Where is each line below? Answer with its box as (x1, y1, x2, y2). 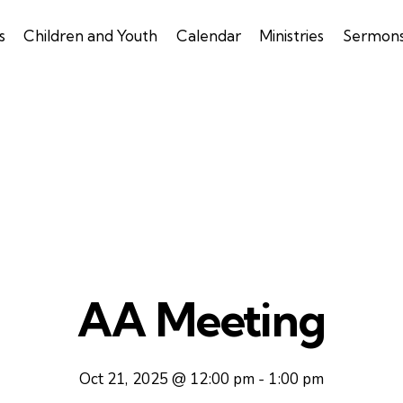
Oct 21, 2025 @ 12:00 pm (78, 368, 255, 390)
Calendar (175, 26, 241, 46)
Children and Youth (23, 26, 158, 46)
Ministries (259, 26, 325, 46)
